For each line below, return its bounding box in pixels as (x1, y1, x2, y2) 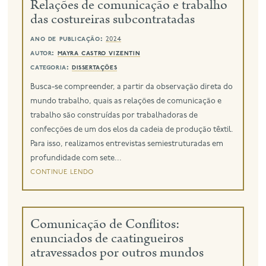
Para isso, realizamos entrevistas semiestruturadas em (30, 140, 224, 148)
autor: (30, 48, 55, 58)
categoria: (30, 62, 69, 72)
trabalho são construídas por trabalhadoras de (30, 111, 198, 119)
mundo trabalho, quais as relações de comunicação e (30, 97, 222, 105)
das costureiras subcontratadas (30, 9, 195, 29)
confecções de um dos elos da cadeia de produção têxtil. (30, 125, 234, 134)
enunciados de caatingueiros (30, 228, 184, 248)
